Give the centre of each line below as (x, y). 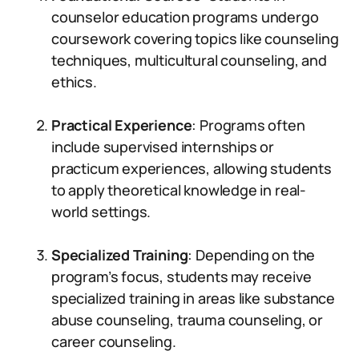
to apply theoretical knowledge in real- (179, 190)
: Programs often (248, 125)
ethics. (74, 82)
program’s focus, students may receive (182, 276)
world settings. (101, 212)
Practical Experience (122, 125)
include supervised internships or (163, 147)
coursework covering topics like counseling (195, 38)
